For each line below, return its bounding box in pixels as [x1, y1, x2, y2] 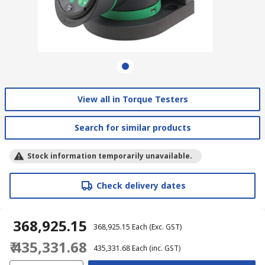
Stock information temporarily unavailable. [27, 150, 192, 161]
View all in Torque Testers [77, 93, 188, 105]
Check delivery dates [96, 179, 186, 191]
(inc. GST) [149, 243, 180, 253]
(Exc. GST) [149, 221, 182, 232]
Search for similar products [74, 121, 191, 133]
